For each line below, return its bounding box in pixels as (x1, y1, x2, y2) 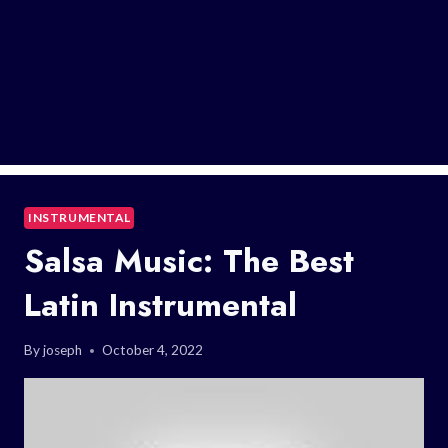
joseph (43, 342, 83, 359)
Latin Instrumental (24, 281, 297, 328)
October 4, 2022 (102, 342, 204, 359)
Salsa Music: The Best (24, 237, 354, 284)
